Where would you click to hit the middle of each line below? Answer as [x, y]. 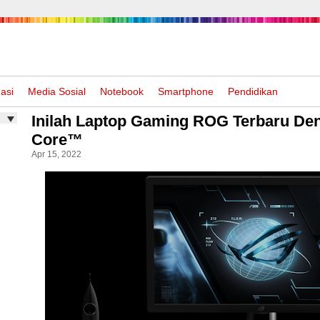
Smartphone [186, 91]
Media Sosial [57, 91]
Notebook [122, 91]
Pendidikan [253, 91]
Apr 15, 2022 [56, 154]
